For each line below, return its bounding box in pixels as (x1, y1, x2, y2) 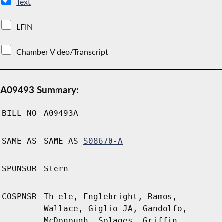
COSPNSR (2, 192, 37, 202)
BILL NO (2, 109, 37, 118)
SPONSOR (2, 164, 37, 174)
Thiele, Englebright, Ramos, (44, 192, 177, 202)
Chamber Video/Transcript (14, 46, 111, 56)
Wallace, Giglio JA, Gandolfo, (44, 204, 187, 214)
